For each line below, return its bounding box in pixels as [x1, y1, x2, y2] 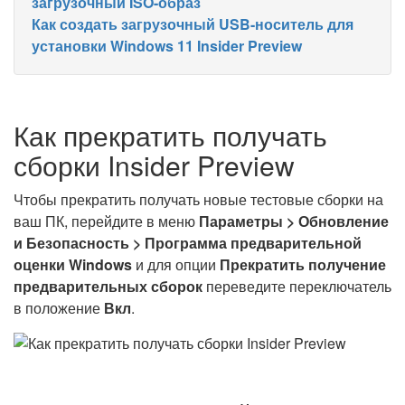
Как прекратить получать [14, 116, 327, 155]
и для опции [132, 254, 220, 275]
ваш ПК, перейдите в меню [14, 211, 199, 231]
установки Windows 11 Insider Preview [32, 35, 302, 56]
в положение [14, 297, 104, 318]
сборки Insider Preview [14, 146, 295, 184]
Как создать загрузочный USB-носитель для [32, 14, 353, 34]
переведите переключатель [202, 276, 391, 297]
